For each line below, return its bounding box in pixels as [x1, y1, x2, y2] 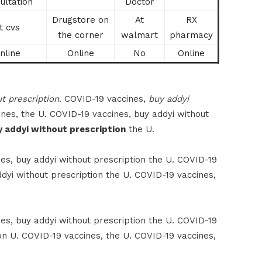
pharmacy [170, 29, 213, 40]
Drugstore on [52, 14, 109, 25]
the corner [57, 29, 104, 40]
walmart [121, 29, 158, 40]
